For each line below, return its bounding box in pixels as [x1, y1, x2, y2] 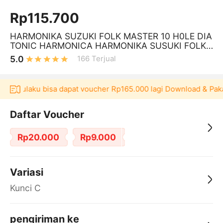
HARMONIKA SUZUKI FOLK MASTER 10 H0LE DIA [9, 30, 212, 41]
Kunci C [9, 182, 41, 193]
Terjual [92, 54, 116, 64]
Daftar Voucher [9, 108, 84, 120]
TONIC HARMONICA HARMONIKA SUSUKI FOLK [9, 40, 206, 51]
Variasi [9, 166, 43, 178]
